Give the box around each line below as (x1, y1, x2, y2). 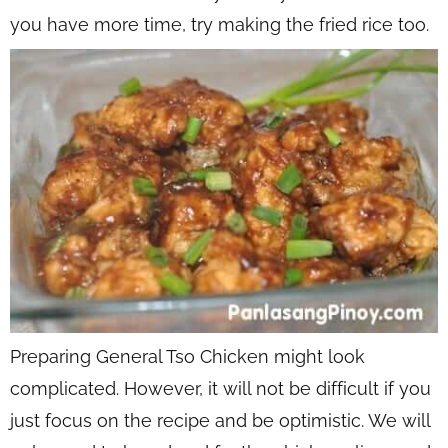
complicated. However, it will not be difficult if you (10, 378, 431, 400)
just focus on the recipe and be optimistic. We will (10, 410, 430, 432)
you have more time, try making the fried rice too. (10, 14, 429, 35)
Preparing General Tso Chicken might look (10, 346, 365, 368)
